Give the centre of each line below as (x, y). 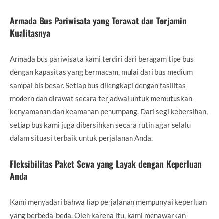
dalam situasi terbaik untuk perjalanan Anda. (81, 138)
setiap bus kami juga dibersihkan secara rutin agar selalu (100, 124)
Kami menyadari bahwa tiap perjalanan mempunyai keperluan (108, 202)
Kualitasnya (30, 33)
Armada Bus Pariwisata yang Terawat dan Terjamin (98, 20)
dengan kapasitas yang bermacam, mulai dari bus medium (101, 72)
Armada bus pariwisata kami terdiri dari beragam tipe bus (102, 58)
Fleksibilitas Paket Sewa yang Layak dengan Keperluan (106, 164)
